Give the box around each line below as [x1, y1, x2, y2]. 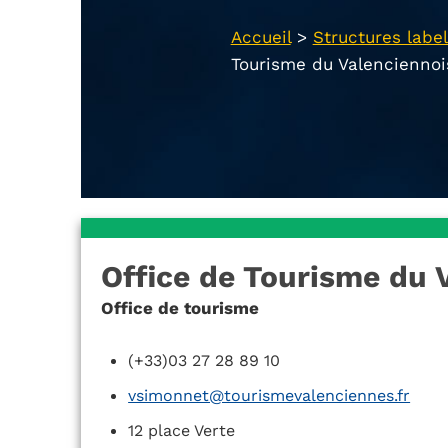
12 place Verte [128, 421, 236, 441]
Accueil [230, 27, 291, 48]
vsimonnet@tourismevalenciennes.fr [128, 386, 411, 406]
